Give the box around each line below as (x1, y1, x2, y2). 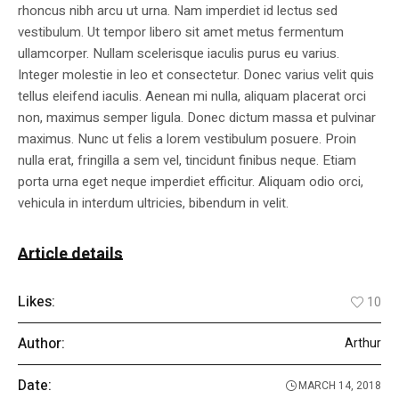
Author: (18, 333, 65, 355)
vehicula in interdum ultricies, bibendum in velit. (18, 193, 289, 214)
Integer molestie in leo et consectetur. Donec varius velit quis (18, 65, 374, 85)
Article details (18, 242, 123, 267)
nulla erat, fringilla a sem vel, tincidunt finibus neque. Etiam (18, 151, 356, 171)
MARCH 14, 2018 (298, 378, 381, 395)
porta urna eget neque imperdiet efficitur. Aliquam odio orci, (18, 172, 363, 192)
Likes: (18, 291, 55, 313)
